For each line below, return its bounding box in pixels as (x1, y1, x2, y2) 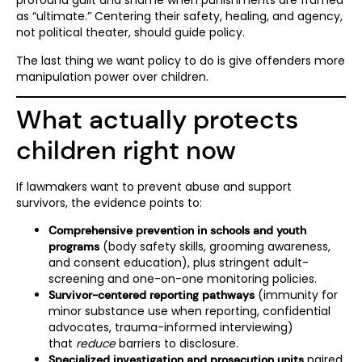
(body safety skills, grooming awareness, (99, 238, 330, 255)
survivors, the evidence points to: (16, 194, 202, 211)
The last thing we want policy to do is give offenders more (16, 52, 345, 69)
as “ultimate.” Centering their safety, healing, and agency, (16, 8, 343, 25)
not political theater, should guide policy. (16, 24, 245, 41)
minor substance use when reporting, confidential (48, 303, 330, 320)
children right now (16, 133, 236, 167)
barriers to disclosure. (116, 335, 242, 352)
